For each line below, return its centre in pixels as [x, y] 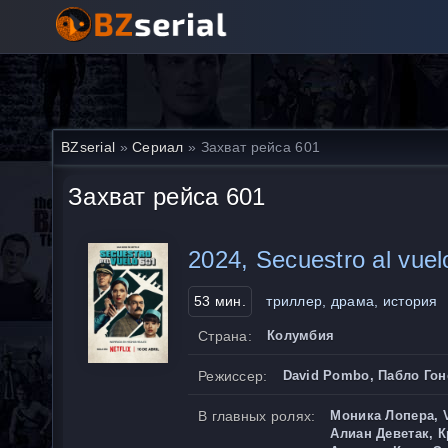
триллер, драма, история [352, 301]
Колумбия [300, 335]
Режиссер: [233, 376]
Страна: [225, 336]
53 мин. [220, 301]
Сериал [158, 147]
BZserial [88, 147]
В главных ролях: [257, 416]
